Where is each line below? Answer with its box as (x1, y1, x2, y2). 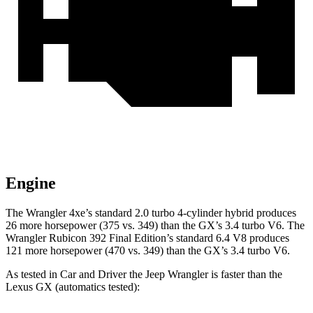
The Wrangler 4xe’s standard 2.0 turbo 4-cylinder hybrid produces (6, 207, 296, 219)
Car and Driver (60, 268, 126, 281)
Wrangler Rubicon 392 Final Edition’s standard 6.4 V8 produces (6, 232, 289, 245)
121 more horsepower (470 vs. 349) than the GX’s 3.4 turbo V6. (6, 245, 290, 257)
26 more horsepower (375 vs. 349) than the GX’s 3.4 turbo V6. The (6, 219, 305, 232)
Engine (6, 174, 56, 193)
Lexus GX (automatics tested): (6, 281, 140, 293)
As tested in (6, 268, 60, 281)
